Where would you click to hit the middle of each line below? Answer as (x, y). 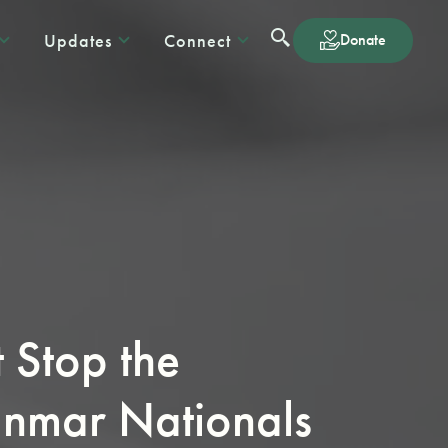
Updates (78, 40)
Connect (197, 40)
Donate (363, 39)
